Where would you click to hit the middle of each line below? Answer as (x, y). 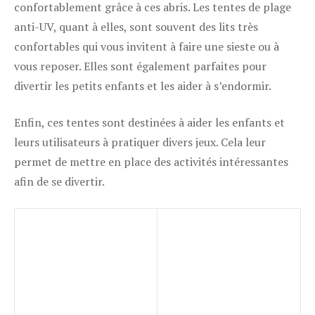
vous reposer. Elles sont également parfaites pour (140, 66)
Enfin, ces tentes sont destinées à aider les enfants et (149, 122)
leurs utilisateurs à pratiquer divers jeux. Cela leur (140, 142)
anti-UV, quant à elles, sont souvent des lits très (136, 27)
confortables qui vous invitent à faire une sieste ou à (147, 46)
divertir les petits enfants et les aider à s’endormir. (143, 86)
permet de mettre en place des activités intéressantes (151, 162)
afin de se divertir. (59, 181)
